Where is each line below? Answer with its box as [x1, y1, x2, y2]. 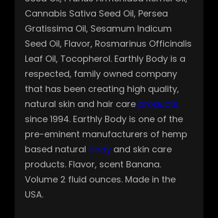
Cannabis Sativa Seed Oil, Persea [25, 7, 168, 19]
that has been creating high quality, [25, 82, 179, 95]
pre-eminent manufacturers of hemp [25, 127, 187, 140]
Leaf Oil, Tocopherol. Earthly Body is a [25, 52, 185, 65]
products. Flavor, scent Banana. [25, 158, 161, 170]
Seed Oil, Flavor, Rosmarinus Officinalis [25, 37, 192, 50]
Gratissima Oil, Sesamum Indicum [25, 22, 172, 35]
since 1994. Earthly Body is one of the [25, 112, 183, 125]
